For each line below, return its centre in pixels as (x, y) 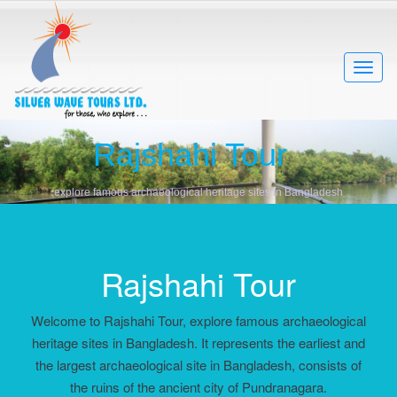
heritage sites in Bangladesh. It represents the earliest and (198, 343)
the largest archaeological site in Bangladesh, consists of (198, 365)
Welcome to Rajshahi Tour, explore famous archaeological (198, 320)
